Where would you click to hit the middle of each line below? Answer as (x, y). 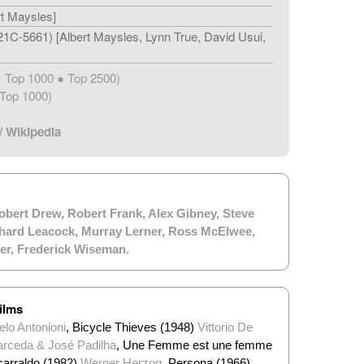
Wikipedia (33, 131)
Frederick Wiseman (71, 249)
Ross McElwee (210, 231)
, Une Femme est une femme (194, 344)
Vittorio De (225, 327)
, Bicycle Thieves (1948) (131, 327)
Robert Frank (104, 213)
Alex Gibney (182, 213)
